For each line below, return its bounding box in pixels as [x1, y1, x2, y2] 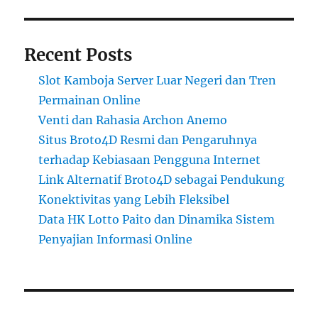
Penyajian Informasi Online [38, 231, 193, 246]
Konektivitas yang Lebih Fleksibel [38, 192, 230, 207]
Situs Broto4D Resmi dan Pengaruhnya [38, 132, 258, 147]
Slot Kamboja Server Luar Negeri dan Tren [38, 72, 277, 87]
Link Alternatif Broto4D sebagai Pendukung [38, 172, 285, 187]
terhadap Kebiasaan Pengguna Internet [38, 152, 261, 167]
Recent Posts [24, 43, 133, 66]
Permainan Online [38, 92, 141, 107]
